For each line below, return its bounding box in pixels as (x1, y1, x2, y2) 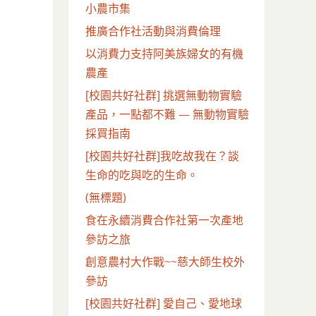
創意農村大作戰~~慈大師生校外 (85, 253, 245, 269)
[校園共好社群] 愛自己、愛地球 (85, 295, 242, 311)
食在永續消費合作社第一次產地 (85, 212, 243, 228)
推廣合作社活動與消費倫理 (85, 23, 221, 39)
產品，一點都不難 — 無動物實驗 (85, 106, 249, 122)
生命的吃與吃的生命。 (85, 166, 198, 183)
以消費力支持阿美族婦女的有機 (85, 45, 243, 61)
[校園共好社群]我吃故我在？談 (85, 147, 239, 164)
